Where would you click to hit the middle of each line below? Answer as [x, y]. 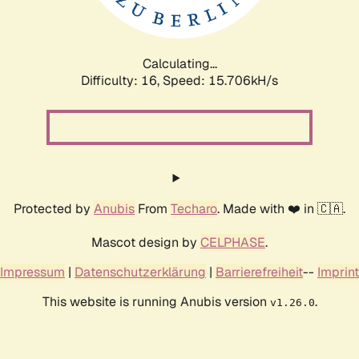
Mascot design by [146, 242]
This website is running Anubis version [156, 301]
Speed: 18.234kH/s [220, 80]
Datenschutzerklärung [140, 272]
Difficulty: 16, [122, 80]
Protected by [54, 208]
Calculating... [179, 63]
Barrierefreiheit [259, 272]
